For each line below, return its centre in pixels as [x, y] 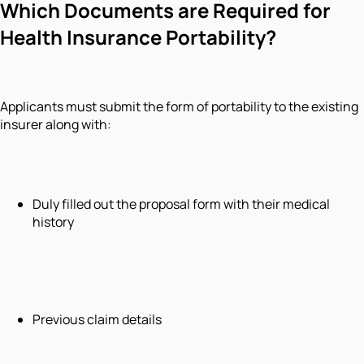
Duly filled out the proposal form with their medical [181, 204]
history [53, 221]
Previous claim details [97, 319]
